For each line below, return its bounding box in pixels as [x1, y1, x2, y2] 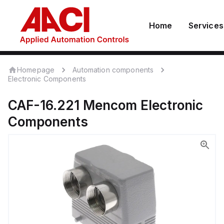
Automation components [72, 65, 154, 74]
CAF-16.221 [8, 97, 79, 113]
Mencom [83, 97, 137, 113]
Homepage [17, 65, 55, 74]
